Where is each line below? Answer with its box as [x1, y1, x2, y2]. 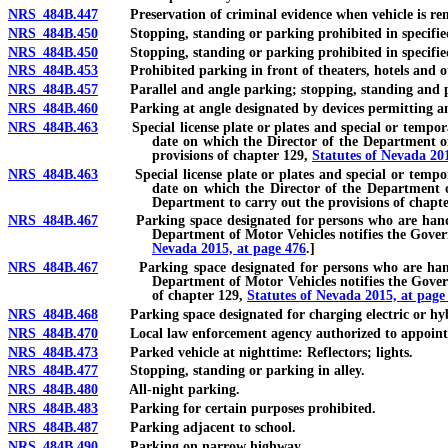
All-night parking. [98, 382, 240, 398]
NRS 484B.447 [8, 7, 98, 23]
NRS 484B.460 [8, 101, 98, 117]
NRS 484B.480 [8, 382, 98, 398]
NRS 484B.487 [8, 419, 98, 435]
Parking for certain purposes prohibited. [98, 401, 376, 417]
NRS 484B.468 [8, 307, 98, 323]
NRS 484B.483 [8, 401, 98, 417]
